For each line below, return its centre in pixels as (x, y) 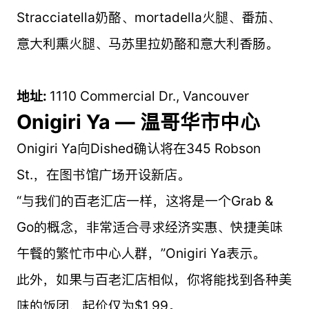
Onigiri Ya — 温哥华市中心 (138, 121)
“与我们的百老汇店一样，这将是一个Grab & (144, 200)
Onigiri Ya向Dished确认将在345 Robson (138, 148)
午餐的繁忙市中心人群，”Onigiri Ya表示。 (141, 253)
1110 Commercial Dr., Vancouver (149, 96)
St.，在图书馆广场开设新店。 (103, 174)
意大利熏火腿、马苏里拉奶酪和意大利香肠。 (147, 43)
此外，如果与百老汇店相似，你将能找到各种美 (154, 279)
